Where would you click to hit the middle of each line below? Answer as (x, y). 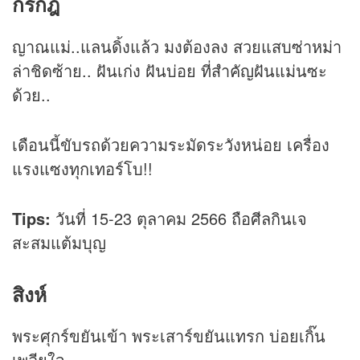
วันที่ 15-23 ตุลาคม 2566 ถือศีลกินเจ (179, 218)
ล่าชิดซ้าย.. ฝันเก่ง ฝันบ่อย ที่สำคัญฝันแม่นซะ (170, 70)
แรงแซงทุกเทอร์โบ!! (82, 168)
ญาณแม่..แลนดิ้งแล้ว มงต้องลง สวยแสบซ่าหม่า (177, 46)
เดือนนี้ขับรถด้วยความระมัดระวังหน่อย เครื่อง (171, 144)
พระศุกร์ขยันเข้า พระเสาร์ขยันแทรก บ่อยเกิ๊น (169, 336)
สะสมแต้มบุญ (59, 242)
